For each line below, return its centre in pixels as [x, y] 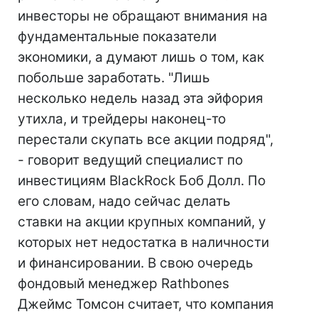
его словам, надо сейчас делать [124, 201]
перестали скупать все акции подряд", [146, 139]
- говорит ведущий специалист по [130, 160]
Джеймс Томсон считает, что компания [146, 304]
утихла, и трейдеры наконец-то [122, 119]
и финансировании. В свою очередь [136, 263]
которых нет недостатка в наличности [143, 242]
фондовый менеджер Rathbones [124, 284]
